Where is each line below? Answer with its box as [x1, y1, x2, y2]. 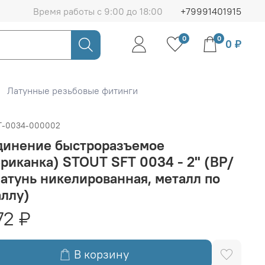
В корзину [73, 246, 129, 261]
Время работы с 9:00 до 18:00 [33, 5, 163, 17]
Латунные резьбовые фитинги [7, 85, 138, 97]
